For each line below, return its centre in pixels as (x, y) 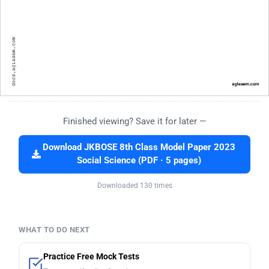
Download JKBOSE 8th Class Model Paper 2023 (139, 147)
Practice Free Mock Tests (91, 256)
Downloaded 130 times (134, 185)
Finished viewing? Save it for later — (134, 121)
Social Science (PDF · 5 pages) (139, 160)
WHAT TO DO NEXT (54, 229)
